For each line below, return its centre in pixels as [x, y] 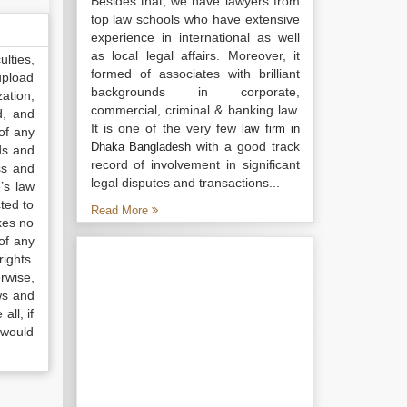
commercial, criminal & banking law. [195, 110]
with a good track [246, 146]
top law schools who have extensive [195, 19]
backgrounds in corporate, [195, 92]
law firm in [271, 129]
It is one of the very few [166, 128]
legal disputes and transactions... [185, 183]
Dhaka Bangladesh [141, 147]
